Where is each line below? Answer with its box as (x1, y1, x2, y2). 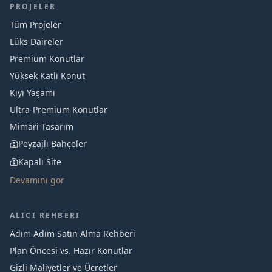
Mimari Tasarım (10, 121, 73, 132)
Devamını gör (10, 174, 64, 186)
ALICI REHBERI (10, 210, 81, 220)
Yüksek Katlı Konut (10, 70, 85, 81)
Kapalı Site (18, 156, 61, 168)
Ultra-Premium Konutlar (10, 104, 107, 115)
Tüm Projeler (10, 19, 61, 30)
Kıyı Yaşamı (10, 87, 55, 98)
